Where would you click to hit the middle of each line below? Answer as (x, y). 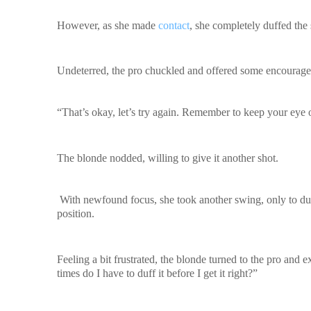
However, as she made (108, 25)
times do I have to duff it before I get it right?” (157, 273)
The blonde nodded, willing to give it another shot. (168, 158)
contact (174, 25)
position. (76, 214)
